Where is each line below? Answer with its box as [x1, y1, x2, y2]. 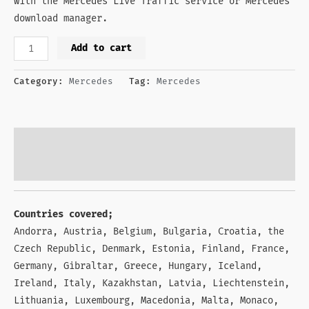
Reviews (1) [14, 161, 74, 174]
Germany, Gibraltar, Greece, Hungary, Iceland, [14, 259, 262, 272]
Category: [14, 77, 69, 88]
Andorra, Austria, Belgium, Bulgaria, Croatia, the [14, 225, 284, 237]
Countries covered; [14, 208, 113, 220]
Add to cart [71, 41, 132, 54]
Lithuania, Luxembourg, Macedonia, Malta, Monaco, [14, 294, 279, 306]
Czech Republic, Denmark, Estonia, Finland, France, [14, 242, 290, 255]
